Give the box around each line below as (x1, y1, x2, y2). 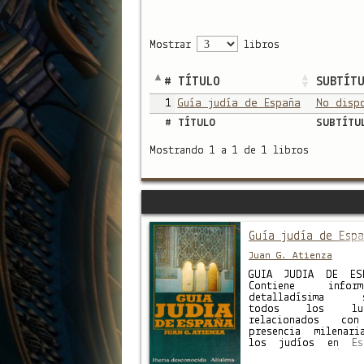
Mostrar (149, 38, 197, 51)
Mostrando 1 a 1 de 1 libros (149, 145, 309, 158)
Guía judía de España (177, 97, 301, 110)
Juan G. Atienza (248, 249, 332, 261)
